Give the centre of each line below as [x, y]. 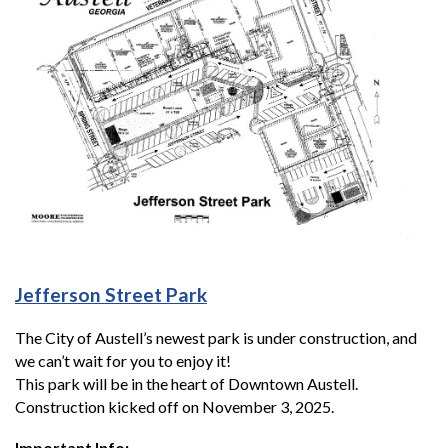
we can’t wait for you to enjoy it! [123, 361]
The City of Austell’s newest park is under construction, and [216, 338]
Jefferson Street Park [111, 295]
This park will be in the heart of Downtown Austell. [186, 384]
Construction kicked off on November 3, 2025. [174, 407]
